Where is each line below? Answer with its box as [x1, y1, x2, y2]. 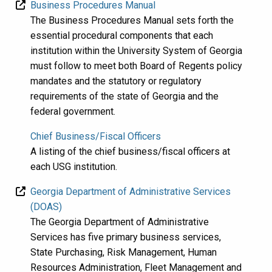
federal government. [30, 105, 115, 117]
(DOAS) [30, 200, 62, 212]
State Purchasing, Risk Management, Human [30, 246, 217, 258]
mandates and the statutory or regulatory [30, 75, 202, 87]
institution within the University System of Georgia [30, 44, 242, 56]
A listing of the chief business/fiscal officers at [30, 145, 230, 157]
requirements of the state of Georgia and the [30, 90, 219, 102]
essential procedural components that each [30, 29, 213, 41]
